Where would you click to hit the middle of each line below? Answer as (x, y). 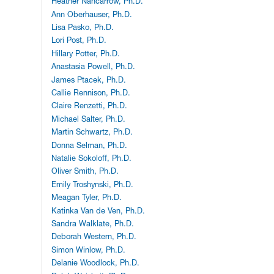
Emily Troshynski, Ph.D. (93, 184)
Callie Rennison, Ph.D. (91, 93)
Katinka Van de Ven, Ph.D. (98, 210)
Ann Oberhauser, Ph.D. (92, 14)
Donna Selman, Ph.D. (90, 145)
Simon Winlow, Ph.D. (89, 250)
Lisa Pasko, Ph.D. (83, 28)
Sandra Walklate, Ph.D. (93, 223)
